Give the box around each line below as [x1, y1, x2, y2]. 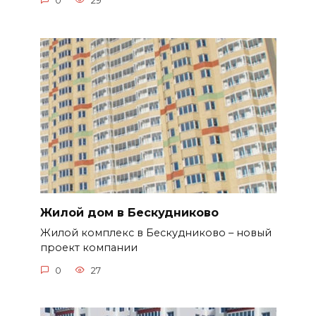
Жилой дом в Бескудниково [39, 205, 219, 219]
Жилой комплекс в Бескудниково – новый [39, 226, 272, 239]
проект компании [39, 241, 138, 254]
